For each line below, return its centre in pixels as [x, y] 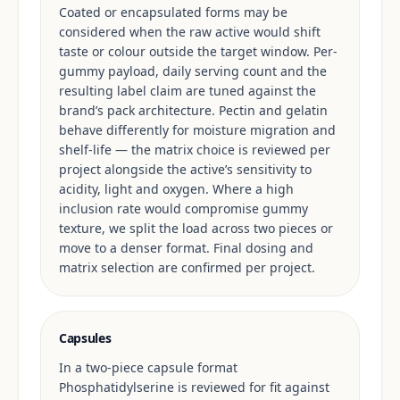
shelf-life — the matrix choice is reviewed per [195, 150]
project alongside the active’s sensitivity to [185, 169]
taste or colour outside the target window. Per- [198, 51]
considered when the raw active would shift [190, 32]
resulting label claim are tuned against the [187, 91]
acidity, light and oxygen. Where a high [176, 189]
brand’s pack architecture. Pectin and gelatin [193, 110]
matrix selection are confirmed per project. [187, 267]
